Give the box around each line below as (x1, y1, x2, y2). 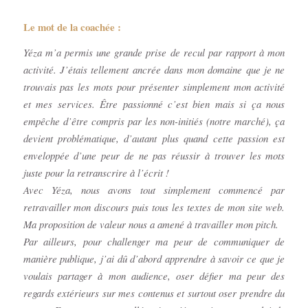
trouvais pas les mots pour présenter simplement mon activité (23, 80, 285, 94)
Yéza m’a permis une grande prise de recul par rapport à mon (23, 45, 285, 60)
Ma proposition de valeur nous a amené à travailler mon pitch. (23, 217, 278, 232)
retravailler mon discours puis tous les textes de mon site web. (23, 200, 285, 214)
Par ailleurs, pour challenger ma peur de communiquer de (23, 234, 285, 249)
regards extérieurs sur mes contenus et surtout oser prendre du (23, 286, 285, 300)
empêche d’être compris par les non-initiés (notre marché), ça (23, 114, 285, 129)
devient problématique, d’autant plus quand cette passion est (23, 131, 285, 146)
